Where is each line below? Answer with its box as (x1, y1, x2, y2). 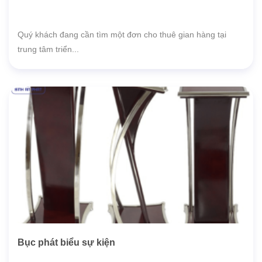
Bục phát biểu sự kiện (18, 237, 115, 248)
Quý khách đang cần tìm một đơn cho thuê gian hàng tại (18, 30, 226, 39)
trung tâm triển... (18, 44, 79, 54)
